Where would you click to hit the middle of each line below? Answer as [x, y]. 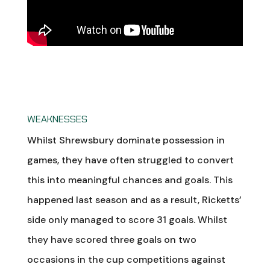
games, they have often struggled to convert [130, 160]
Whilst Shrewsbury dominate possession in [126, 140]
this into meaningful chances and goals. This [130, 180]
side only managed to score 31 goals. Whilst [127, 219]
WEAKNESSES [57, 119]
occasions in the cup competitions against [126, 259]
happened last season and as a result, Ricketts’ [134, 199]
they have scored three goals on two [111, 239]
